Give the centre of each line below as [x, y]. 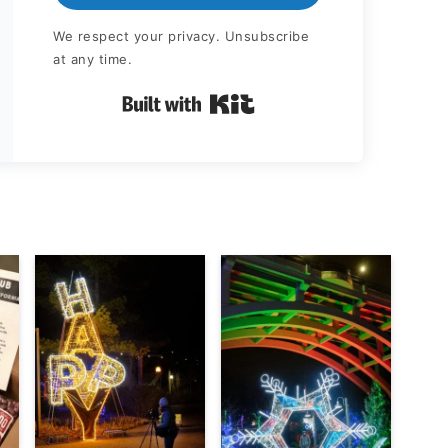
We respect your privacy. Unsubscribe [181, 36]
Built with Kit [310, 101]
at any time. [92, 59]
